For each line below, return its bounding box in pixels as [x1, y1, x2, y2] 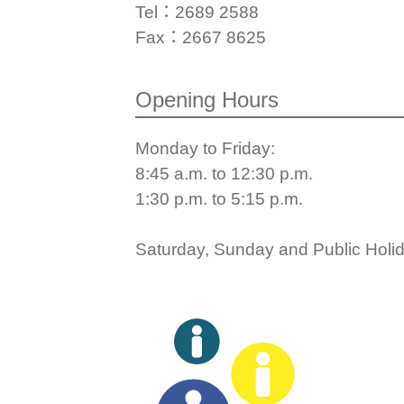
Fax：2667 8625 [134, 28, 266, 48]
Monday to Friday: [134, 139, 275, 159]
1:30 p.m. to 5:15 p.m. [134, 189, 303, 209]
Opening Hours [134, 87, 279, 112]
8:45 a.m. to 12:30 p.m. [134, 164, 313, 184]
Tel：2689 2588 [134, 3, 259, 23]
